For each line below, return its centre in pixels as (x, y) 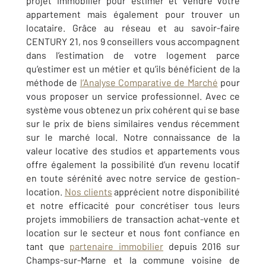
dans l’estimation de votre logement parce (133, 55)
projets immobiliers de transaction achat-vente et (133, 219)
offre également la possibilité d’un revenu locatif (133, 164)
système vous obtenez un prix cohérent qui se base (133, 110)
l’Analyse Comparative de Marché (149, 82)
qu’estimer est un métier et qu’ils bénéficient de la (133, 69)
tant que (48, 246)
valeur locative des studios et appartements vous (133, 151)
